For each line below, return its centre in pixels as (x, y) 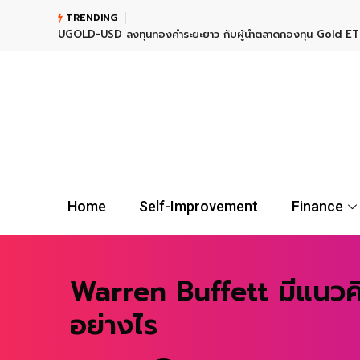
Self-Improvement (199, 207)
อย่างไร (114, 325)
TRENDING (90, 18)
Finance (317, 207)
